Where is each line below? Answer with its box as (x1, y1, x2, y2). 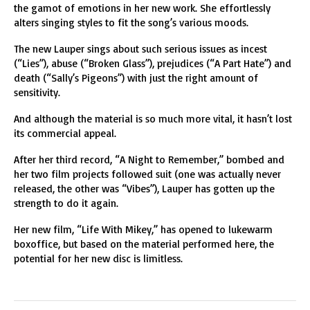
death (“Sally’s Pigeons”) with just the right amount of (14, 71, 258, 84)
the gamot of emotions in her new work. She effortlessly (14, 1, 271, 15)
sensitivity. (14, 86, 60, 99)
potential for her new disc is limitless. (14, 252, 183, 265)
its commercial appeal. (14, 127, 116, 140)
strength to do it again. (14, 197, 118, 210)
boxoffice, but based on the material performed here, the (14, 237, 274, 250)
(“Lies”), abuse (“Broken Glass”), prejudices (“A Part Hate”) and (14, 57, 291, 70)
